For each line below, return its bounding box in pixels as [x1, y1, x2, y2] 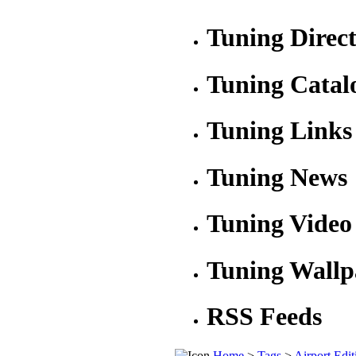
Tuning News [207, 162, 347, 192]
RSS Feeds [207, 302, 322, 331]
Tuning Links [207, 116, 352, 145]
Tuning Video [207, 209, 352, 238]
